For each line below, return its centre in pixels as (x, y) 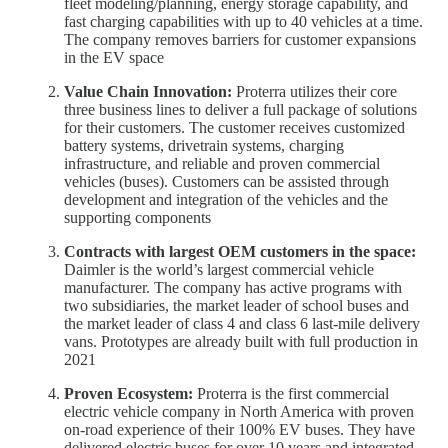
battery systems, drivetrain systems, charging (204, 146)
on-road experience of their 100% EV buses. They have (239, 430)
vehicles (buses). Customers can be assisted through (226, 182)
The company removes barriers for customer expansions (240, 40)
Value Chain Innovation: (150, 92)
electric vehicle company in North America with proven (239, 412)
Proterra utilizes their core (316, 92)
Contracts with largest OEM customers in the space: (240, 252)
